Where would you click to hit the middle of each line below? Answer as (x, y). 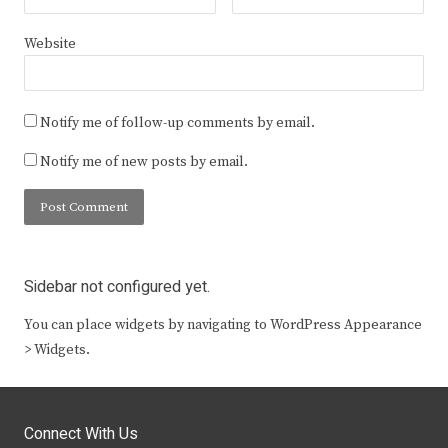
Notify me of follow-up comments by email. (177, 123)
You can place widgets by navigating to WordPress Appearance (223, 325)
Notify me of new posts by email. (144, 162)
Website (50, 44)
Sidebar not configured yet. (117, 287)
